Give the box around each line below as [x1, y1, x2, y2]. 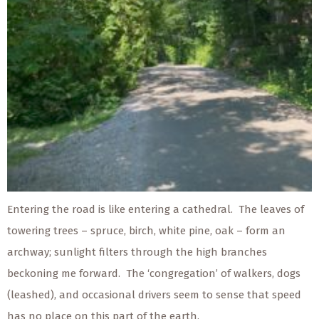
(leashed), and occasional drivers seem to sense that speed [7, 288, 301, 302]
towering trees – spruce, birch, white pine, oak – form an [7, 224, 286, 238]
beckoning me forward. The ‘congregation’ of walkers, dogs [7, 267, 300, 281]
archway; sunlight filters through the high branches [7, 246, 267, 259]
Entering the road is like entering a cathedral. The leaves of [7, 203, 304, 216]
